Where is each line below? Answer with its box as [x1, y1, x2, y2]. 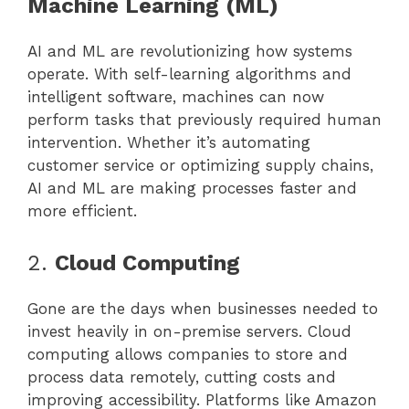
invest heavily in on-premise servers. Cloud [27, 321, 351, 341]
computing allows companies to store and [27, 344, 348, 363]
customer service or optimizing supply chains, [27, 156, 373, 175]
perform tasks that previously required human [27, 110, 382, 130]
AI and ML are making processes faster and [27, 179, 357, 198]
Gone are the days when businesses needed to [27, 299, 378, 318]
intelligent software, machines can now [27, 88, 324, 107]
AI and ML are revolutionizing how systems [27, 42, 352, 61]
